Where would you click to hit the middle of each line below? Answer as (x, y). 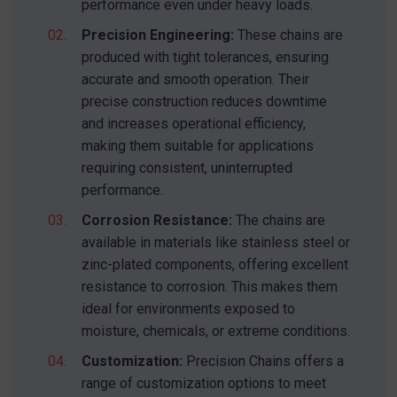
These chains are (288, 35)
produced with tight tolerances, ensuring (205, 58)
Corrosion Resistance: (156, 221)
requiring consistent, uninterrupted (187, 168)
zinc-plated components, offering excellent (214, 265)
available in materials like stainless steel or (215, 243)
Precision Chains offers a (263, 362)
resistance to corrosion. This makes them (209, 287)
